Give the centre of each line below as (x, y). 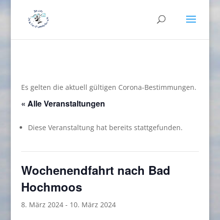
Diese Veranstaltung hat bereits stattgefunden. (105, 127)
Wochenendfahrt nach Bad (96, 170)
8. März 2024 (42, 205)
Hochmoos (51, 187)
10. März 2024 (93, 205)
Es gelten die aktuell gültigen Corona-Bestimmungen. (109, 87)
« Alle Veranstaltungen (63, 103)
